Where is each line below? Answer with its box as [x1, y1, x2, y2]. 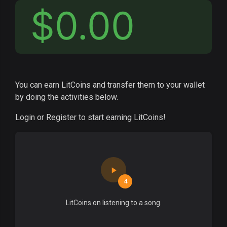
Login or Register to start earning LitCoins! [15, 112, 166, 122]
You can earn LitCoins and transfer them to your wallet [15, 80, 205, 90]
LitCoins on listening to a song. [65, 199, 162, 207]
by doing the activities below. [15, 92, 118, 102]
